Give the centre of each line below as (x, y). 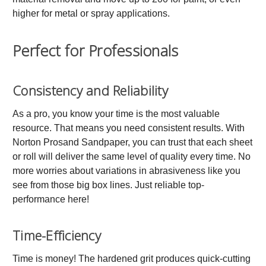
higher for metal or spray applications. (91, 13)
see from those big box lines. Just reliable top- (108, 185)
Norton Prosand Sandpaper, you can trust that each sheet (132, 142)
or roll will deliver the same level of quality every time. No (132, 156)
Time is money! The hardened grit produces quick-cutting (132, 258)
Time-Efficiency (57, 235)
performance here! (51, 199)
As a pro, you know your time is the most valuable (116, 113)
